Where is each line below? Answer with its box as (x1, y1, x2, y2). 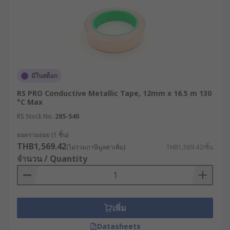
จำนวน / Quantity (17, 153, 87, 164)
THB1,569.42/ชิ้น (166, 143, 213, 151)
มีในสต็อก (31, 71, 57, 80)
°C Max (17, 97, 43, 107)
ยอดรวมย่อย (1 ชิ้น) (17, 130, 68, 139)
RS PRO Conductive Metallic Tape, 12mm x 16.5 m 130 (17, 88, 212, 98)
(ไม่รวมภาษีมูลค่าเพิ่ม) (66, 143, 125, 151)
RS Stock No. (17, 112, 53, 121)
